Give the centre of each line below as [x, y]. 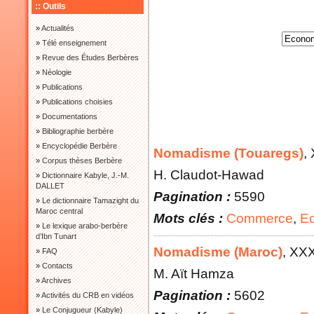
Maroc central [59, 211]
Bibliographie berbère [78, 131]
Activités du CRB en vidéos [88, 295]
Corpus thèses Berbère [82, 161]
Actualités [58, 28]
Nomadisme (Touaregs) [228, 153]
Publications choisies [77, 102]
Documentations [70, 116]
